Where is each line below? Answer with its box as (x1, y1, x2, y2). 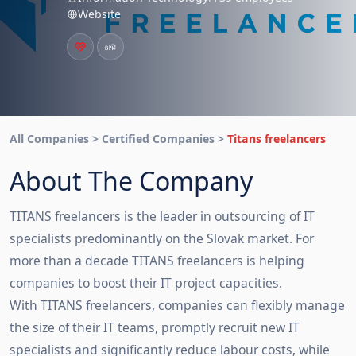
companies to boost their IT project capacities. (10, 274, 282, 292)
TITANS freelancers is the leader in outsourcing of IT (10, 207, 315, 225)
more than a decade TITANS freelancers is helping (10, 252, 304, 269)
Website (78, 6, 121, 21)
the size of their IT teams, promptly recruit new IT (10, 319, 300, 336)
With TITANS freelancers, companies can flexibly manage (10, 296, 345, 314)
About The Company (10, 164, 253, 198)
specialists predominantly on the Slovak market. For (10, 230, 314, 247)
